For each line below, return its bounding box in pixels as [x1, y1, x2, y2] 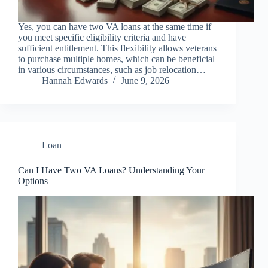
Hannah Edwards [42, 75, 108, 86]
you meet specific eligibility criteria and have [18, 32, 186, 43]
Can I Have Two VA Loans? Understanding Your [18, 165, 205, 176]
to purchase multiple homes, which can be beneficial [18, 54, 215, 65]
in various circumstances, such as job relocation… [18, 65, 206, 75]
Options [18, 176, 48, 187]
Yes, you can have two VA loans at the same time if [18, 22, 211, 32]
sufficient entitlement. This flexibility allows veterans [18, 43, 217, 54]
